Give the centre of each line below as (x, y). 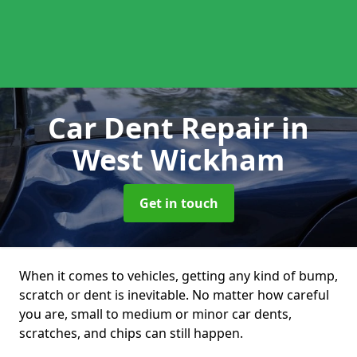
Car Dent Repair (165, 128)
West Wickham (178, 160)
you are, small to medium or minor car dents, (155, 314)
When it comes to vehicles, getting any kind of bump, (178, 276)
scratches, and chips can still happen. (131, 333)
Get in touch (178, 203)
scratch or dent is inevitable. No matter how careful (174, 295)
